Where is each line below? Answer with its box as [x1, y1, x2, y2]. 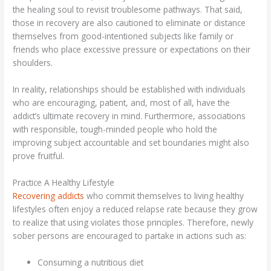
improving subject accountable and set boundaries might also [13, 136, 250, 148]
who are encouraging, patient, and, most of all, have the [13, 96, 230, 108]
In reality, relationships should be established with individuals [13, 83, 246, 95]
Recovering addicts [13, 189, 85, 201]
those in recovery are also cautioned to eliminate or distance [13, 17, 246, 29]
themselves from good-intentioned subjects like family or [13, 30, 234, 42]
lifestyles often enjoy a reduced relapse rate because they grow [13, 203, 258, 215]
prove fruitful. [13, 149, 65, 162]
